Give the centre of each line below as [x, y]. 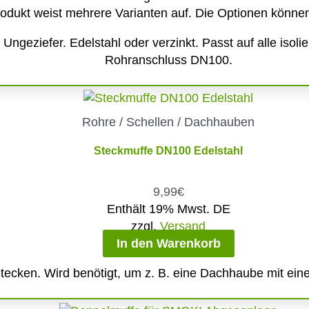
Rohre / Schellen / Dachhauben [168, 122]
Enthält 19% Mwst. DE [168, 209]
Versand [183, 226]
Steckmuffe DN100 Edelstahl [168, 150]
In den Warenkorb [168, 243]
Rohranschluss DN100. [168, 60]
